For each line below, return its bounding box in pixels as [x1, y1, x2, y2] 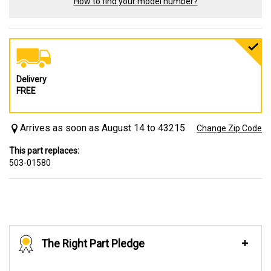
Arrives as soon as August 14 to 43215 [20, 122, 185, 134]
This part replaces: [9, 146, 79, 155]
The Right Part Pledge [41, 237, 145, 250]
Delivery [16, 74, 47, 84]
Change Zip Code [197, 123, 262, 133]
